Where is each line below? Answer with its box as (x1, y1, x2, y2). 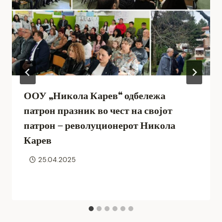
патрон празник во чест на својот (24, 104, 172, 118)
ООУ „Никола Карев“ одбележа (24, 89, 166, 103)
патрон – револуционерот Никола (24, 118, 175, 133)
